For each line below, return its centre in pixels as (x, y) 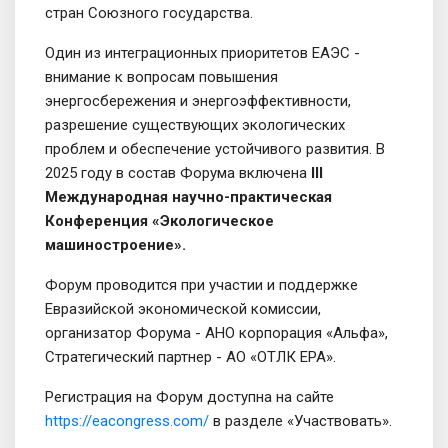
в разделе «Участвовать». (300, 421)
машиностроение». (115, 245)
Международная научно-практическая (188, 197)
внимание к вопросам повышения (161, 77)
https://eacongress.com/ (127, 421)
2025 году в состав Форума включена (178, 173)
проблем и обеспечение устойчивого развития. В (215, 149)
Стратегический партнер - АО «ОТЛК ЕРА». (190, 357)
